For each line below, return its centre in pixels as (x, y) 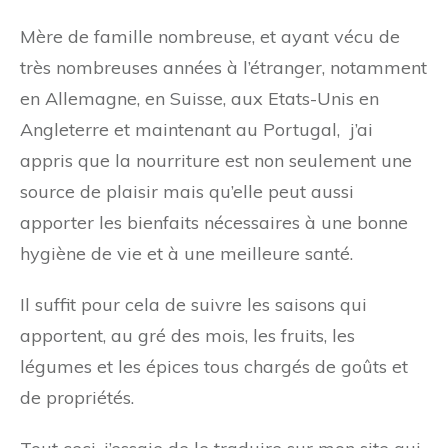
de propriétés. (77, 397)
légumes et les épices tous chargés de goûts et (214, 366)
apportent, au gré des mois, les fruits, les (187, 335)
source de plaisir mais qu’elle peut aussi (187, 191)
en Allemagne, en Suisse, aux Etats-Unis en (199, 98)
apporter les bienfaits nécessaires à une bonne (214, 222)
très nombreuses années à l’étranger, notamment (223, 67)
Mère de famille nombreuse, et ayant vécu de (210, 36)
